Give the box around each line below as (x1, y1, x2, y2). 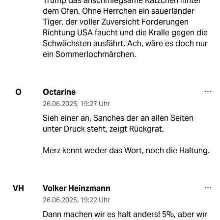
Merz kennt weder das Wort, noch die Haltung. (42, 145, 210, 156)
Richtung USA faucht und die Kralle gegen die (42, 27, 208, 38)
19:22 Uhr (80, 195, 110, 204)
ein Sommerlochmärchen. (42, 49, 136, 59)
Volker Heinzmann (42, 183, 110, 193)
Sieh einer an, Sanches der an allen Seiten (42, 112, 193, 123)
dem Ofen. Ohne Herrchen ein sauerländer (42, 5, 194, 16)
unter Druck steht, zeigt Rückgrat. (42, 123, 164, 134)
